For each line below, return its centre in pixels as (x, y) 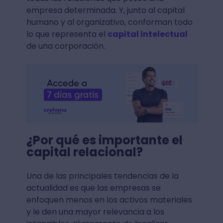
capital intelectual (147, 34)
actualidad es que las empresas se (93, 188)
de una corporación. (65, 46)
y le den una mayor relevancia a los (95, 212)
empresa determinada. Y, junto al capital (105, 10)
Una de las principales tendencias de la (102, 176)
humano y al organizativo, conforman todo (109, 22)
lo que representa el (67, 34)
